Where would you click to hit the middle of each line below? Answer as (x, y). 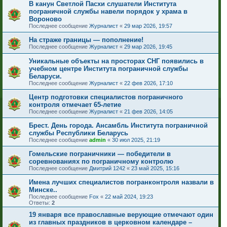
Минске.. (43, 190)
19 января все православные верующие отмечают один (121, 215)
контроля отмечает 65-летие (75, 105)
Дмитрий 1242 (107, 168)
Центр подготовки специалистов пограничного (106, 97)
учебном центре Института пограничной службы (108, 69)
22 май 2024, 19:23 (129, 197)
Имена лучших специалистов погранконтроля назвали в (121, 182)
